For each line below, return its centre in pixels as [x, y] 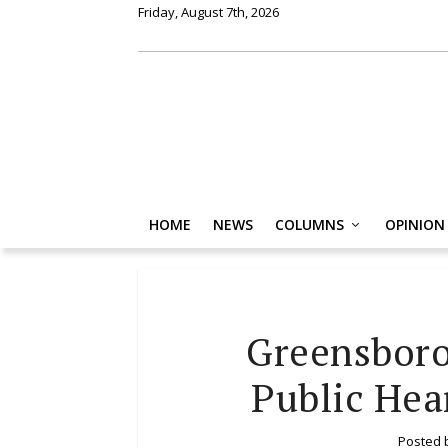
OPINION [415, 224]
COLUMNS [309, 224]
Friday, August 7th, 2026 [208, 12]
